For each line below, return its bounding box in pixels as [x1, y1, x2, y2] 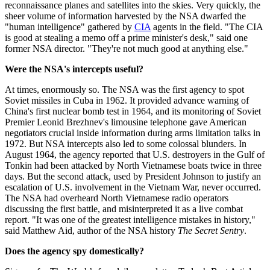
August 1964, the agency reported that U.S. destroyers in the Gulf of [5, 149, 265, 160]
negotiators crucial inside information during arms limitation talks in [5, 128, 260, 139]
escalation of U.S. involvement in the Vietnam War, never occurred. [5, 182, 261, 193]
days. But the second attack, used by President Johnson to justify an [5, 171, 261, 182]
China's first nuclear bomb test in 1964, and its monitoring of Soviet [5, 106, 261, 117]
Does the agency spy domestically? [5, 246, 144, 257]
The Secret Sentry [178, 225, 244, 236]
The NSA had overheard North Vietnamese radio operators [5, 193, 228, 204]
